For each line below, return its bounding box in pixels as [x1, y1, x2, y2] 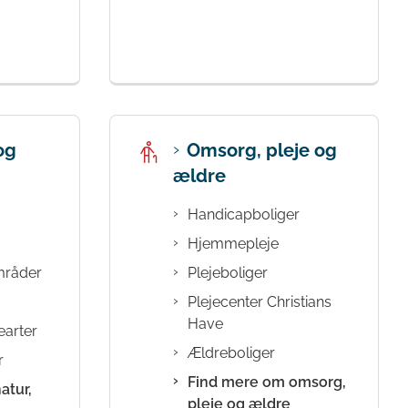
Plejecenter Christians [188, 293, 331, 311]
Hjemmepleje [188, 235, 279, 253]
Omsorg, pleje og [187, 138, 337, 161]
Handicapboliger [188, 206, 300, 224]
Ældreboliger [188, 344, 275, 362]
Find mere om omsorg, [188, 373, 346, 392]
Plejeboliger [188, 264, 268, 282]
